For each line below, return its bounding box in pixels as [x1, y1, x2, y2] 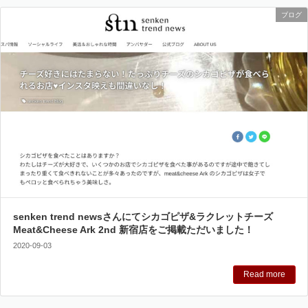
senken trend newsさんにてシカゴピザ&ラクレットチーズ [12, 210, 273, 222]
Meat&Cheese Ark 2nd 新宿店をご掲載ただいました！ [12, 223, 254, 235]
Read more [243, 269, 285, 280]
